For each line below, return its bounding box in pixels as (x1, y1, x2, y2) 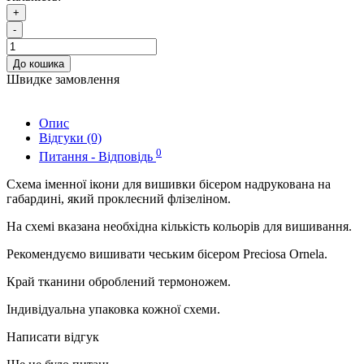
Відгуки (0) (39, 131, 102, 145)
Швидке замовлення (6, 72, 119, 87)
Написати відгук (6, 329, 99, 344)
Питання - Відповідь (39, 149, 156, 163)
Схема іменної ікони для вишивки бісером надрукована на (6, 176, 331, 191)
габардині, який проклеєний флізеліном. (6, 191, 231, 206)
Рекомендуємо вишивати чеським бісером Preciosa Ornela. (6, 246, 327, 261)
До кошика (13, 58, 64, 71)
